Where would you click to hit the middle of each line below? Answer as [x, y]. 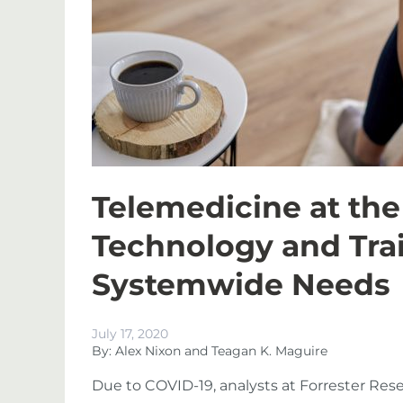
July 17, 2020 [130, 334]
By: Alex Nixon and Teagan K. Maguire [210, 351]
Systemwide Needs [241, 284]
